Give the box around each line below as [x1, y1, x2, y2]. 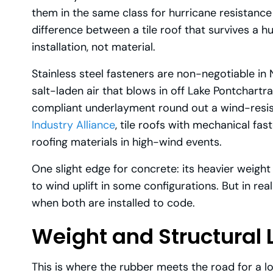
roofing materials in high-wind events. [32, 135, 222, 150]
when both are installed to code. [32, 196, 195, 211]
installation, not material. [32, 40, 155, 55]
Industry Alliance [32, 118, 115, 133]
